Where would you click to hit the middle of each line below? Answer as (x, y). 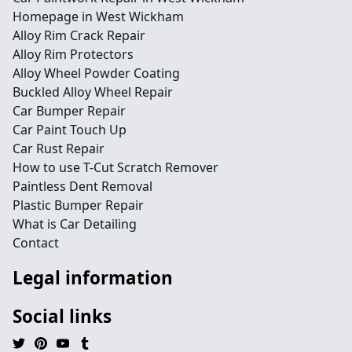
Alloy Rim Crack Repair (79, 36)
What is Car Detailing (75, 224)
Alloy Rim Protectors (73, 55)
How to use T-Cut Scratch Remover (115, 168)
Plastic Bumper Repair (78, 205)
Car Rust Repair (59, 149)
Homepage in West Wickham (98, 17)
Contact (36, 243)
